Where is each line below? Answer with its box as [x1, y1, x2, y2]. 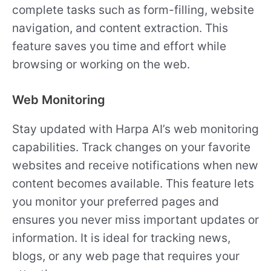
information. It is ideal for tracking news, [12, 230, 230, 245]
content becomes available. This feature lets [12, 175, 254, 191]
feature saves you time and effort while [12, 39, 226, 54]
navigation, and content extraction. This [12, 21, 228, 36]
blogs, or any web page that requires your [12, 248, 240, 263]
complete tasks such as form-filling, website [12, 2, 254, 18]
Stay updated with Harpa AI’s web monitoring [12, 121, 259, 136]
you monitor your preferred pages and [12, 194, 219, 209]
